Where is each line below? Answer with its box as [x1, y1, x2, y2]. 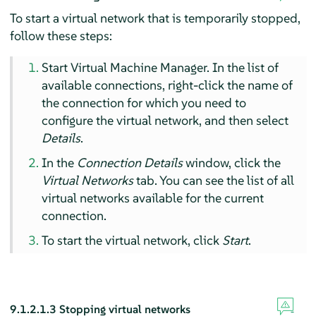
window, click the [183, 154, 281, 171]
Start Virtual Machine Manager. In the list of [42, 59, 279, 76]
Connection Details [77, 154, 183, 171]
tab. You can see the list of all [133, 172, 295, 189]
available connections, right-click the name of [42, 77, 293, 94]
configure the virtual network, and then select [42, 112, 289, 129]
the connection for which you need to [42, 95, 247, 111]
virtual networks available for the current [42, 190, 265, 207]
